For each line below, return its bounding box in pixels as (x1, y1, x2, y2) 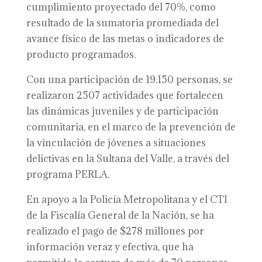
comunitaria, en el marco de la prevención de (26, 120, 236, 133)
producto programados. (26, 48, 136, 61)
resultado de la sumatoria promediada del (26, 16, 219, 29)
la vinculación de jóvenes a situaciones (26, 136, 206, 149)
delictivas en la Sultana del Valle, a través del (26, 152, 229, 165)
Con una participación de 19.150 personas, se (26, 73, 233, 86)
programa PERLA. (26, 168, 109, 181)
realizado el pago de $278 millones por (26, 225, 204, 237)
